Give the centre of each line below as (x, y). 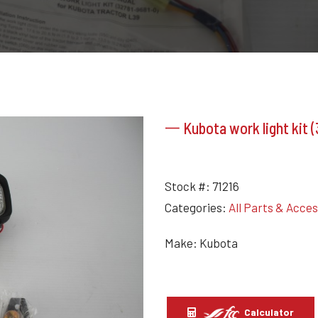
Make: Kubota (201, 243)
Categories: (197, 207)
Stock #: (188, 186)
